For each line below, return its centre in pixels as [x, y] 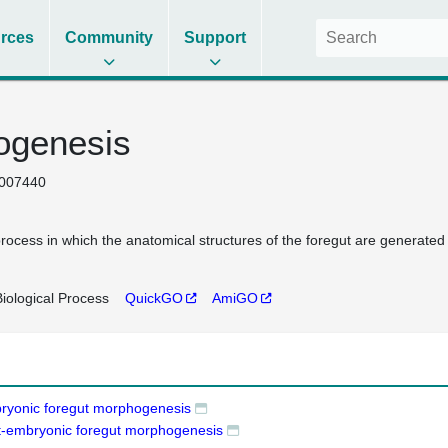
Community [109, 37]
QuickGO [153, 298]
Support [215, 37]
